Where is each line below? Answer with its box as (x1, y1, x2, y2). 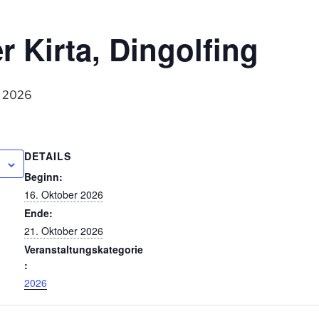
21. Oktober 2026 (24, 224, 103, 238)
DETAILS (24, 149, 71, 163)
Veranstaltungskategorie (24, 242, 143, 256)
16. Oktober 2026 (24, 187, 103, 202)
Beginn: (24, 169, 63, 184)
